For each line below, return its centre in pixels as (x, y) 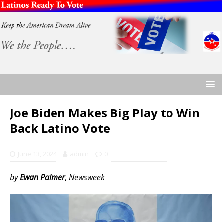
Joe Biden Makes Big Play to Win (105, 113)
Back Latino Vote (60, 128)
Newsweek (87, 178)
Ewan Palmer (42, 178)
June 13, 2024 (37, 154)
